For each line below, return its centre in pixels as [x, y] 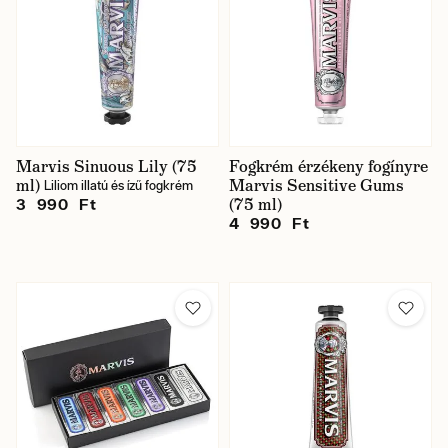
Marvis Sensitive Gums [316, 185]
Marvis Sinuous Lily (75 [106, 166]
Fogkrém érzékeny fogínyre [328, 166]
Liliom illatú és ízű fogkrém [118, 185]
